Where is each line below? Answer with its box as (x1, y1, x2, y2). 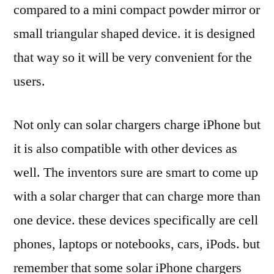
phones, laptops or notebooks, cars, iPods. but (13, 235, 260, 253)
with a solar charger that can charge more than (13, 187, 261, 205)
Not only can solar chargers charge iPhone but (13, 116, 261, 133)
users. (13, 72, 45, 90)
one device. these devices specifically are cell (13, 211, 258, 229)
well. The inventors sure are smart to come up (13, 163, 258, 181)
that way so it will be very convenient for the (13, 48, 252, 66)
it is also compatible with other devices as (13, 139, 237, 157)
